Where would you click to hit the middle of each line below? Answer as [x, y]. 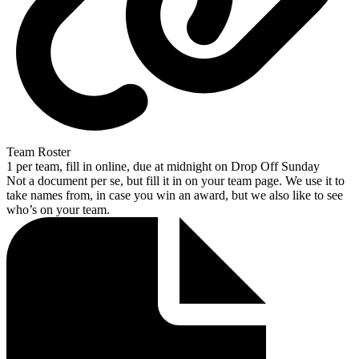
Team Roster [38, 151]
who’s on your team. [58, 209]
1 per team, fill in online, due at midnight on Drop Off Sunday [163, 166]
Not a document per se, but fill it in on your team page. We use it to [175, 180]
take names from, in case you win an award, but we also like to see [175, 195]
